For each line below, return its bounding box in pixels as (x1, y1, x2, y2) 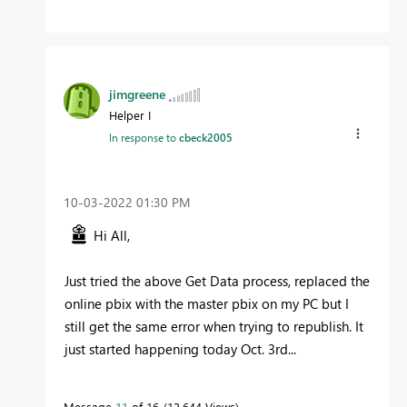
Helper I (109, 106, 151, 123)
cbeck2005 (179, 129, 233, 144)
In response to (109, 129, 179, 144)
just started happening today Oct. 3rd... (65, 339, 296, 358)
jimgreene (109, 84, 165, 103)
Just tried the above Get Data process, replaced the (65, 271, 370, 290)
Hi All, (94, 225, 130, 244)
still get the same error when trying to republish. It (65, 316, 363, 335)
